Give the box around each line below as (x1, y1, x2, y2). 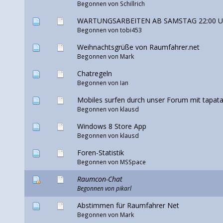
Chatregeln (77, 69, 112, 79)
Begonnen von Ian (77, 79, 128, 87)
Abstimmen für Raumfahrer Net (77, 201, 179, 211)
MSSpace (119, 158, 146, 166)
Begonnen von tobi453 (77, 26, 142, 34)
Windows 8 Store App (77, 121, 146, 131)
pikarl (115, 184, 131, 193)
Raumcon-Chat (77, 174, 122, 184)
